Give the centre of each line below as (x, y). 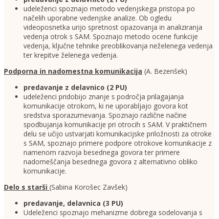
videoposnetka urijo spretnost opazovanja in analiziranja (113, 27)
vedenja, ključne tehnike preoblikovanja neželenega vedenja (118, 46)
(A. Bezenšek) (165, 71)
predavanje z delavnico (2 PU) (75, 88)
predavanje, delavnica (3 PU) (73, 203)
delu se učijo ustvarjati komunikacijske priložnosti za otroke (118, 134)
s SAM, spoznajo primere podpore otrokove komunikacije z (118, 143)
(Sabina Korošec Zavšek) (88, 187)
